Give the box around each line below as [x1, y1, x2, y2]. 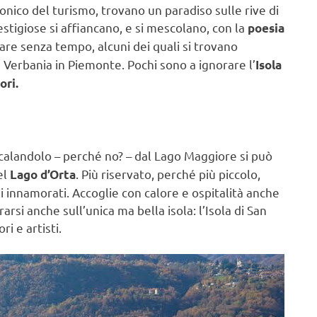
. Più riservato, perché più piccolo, [76, 166, 260, 181]
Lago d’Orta [10, 166, 76, 182]
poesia [248, 20, 284, 35]
